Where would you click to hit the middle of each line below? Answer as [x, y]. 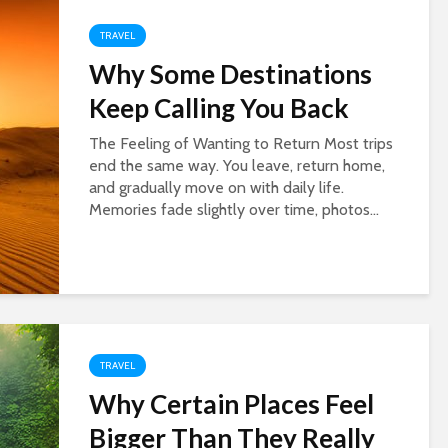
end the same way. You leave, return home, [237, 165]
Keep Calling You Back [219, 108]
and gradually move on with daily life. [216, 187]
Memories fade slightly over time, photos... [234, 209]
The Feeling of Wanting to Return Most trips [241, 143]
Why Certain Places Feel [231, 404]
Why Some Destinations [230, 74]
